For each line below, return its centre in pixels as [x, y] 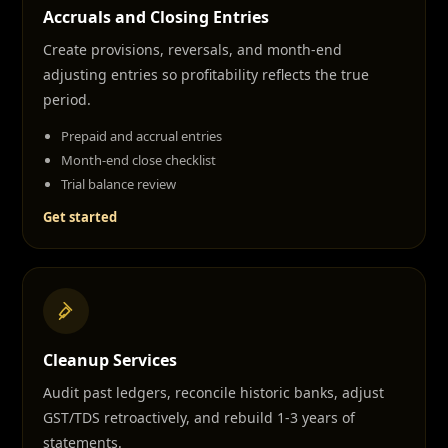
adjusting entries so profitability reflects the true [206, 74]
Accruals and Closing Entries [156, 17]
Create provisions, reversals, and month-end [192, 49]
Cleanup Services [110, 360]
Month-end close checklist [138, 160]
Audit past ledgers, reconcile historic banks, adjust [213, 392]
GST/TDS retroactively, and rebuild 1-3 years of [199, 417]
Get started [80, 217]
